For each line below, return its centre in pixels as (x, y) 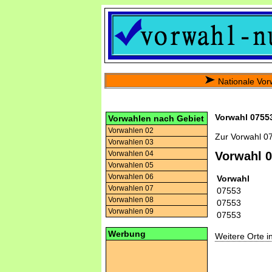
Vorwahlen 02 (131, 131)
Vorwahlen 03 (131, 142)
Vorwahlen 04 (131, 154)
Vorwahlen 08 (131, 200)
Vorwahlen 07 (131, 188)
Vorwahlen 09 (131, 211)
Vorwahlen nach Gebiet (156, 118)
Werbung (127, 234)
